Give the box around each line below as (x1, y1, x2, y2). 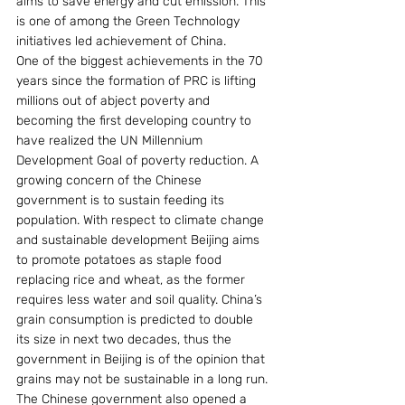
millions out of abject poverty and (16, 92, 213, 108)
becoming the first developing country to (16, 112, 255, 128)
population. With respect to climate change (16, 212, 268, 228)
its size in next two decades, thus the (16, 331, 235, 347)
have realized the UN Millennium (16, 132, 206, 148)
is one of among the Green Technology (16, 13, 243, 29)
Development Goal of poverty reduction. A (16, 152, 262, 168)
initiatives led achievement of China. (16, 33, 226, 49)
